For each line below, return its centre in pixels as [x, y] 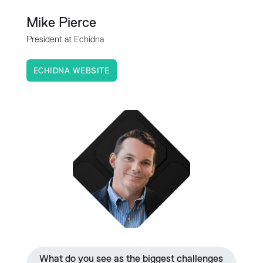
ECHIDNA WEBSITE [71, 71]
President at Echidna [65, 40]
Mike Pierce [61, 23]
